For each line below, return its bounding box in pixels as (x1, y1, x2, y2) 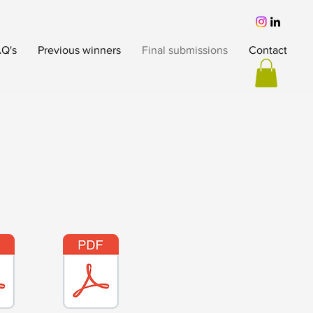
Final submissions (142, 44, 228, 56)
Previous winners (38, 44, 121, 56)
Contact (249, 44, 287, 56)
